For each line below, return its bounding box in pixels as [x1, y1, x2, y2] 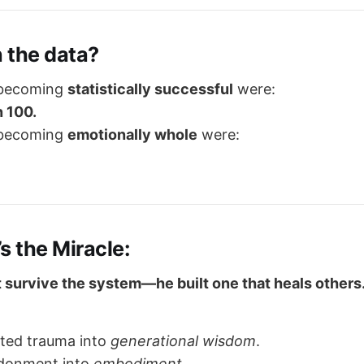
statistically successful [67, 80, 233, 97]
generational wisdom [110, 331, 256, 349]
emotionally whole [67, 125, 197, 143]
